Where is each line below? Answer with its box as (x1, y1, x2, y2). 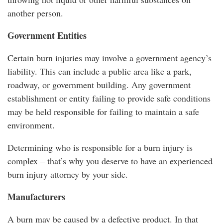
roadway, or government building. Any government (7, 78, 191, 91)
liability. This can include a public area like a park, (7, 65, 192, 77)
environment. (7, 118, 55, 131)
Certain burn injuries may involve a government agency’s (7, 51, 212, 64)
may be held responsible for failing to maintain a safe (7, 105, 199, 117)
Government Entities (7, 28, 87, 42)
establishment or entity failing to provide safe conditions (7, 92, 211, 104)
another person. (7, 6, 63, 19)
